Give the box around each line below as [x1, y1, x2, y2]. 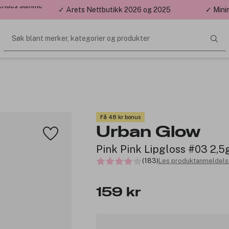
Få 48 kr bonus [100, 113, 141, 120]
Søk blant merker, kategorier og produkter [11, 34, 150, 43]
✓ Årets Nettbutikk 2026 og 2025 [58, 6, 171, 14]
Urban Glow [96, 124, 201, 141]
